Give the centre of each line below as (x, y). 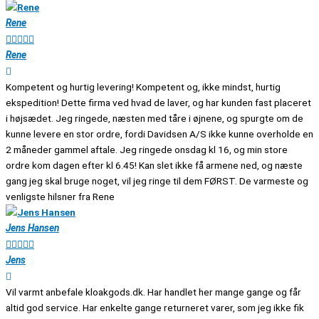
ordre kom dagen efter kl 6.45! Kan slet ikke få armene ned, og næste (154, 165)
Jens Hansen (32, 228)
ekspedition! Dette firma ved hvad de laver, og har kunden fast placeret (158, 102)
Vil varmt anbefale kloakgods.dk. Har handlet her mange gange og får (153, 292)
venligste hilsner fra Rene (60, 196)
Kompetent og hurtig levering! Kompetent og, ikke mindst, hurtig (143, 87)
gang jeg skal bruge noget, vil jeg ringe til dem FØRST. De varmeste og (157, 181)
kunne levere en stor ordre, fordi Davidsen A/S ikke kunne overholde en (159, 134)
